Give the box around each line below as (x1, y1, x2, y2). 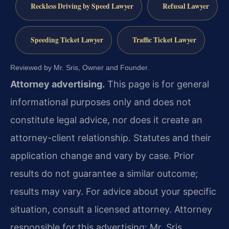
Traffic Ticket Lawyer (132, 34, 196, 45)
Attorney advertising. (10, 78, 105, 89)
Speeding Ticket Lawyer (30, 34, 103, 45)
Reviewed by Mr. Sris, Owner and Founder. (10, 63, 149, 72)
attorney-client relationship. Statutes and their (10, 132, 211, 143)
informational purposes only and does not (10, 96, 191, 107)
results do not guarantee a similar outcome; (10, 168, 198, 179)
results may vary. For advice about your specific (10, 186, 216, 197)
